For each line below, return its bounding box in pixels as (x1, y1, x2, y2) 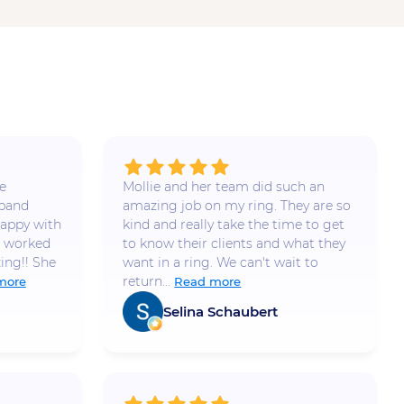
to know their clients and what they (123, 235, 346, 252)
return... (123, 273, 171, 290)
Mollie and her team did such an (123, 179, 326, 196)
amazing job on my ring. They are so (123, 197, 352, 215)
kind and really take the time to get (123, 216, 345, 234)
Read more (174, 274, 242, 289)
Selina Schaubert (163, 302, 279, 320)
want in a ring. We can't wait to (123, 254, 319, 271)
